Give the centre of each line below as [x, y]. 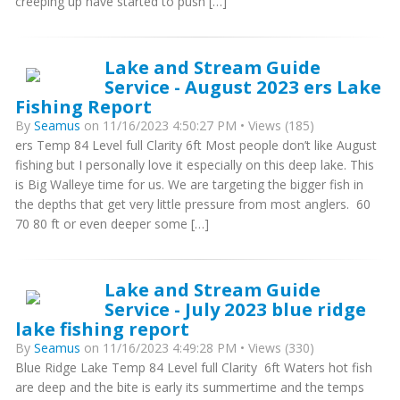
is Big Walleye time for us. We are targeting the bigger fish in [189, 184]
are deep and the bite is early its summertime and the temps [190, 387]
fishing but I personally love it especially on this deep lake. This [195, 165]
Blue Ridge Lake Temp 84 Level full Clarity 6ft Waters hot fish [194, 367]
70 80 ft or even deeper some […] [112, 224]
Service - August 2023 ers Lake [243, 87]
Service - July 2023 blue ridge [235, 309]
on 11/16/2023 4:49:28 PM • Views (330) [197, 348]
